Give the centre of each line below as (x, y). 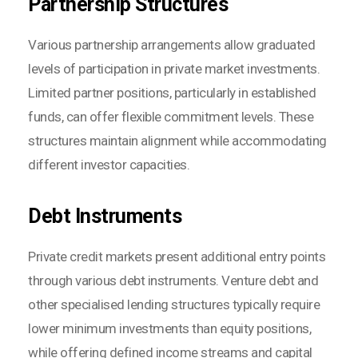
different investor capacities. (109, 164)
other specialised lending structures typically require (174, 304)
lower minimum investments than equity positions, (169, 328)
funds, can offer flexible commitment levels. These (171, 116)
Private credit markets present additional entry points (177, 256)
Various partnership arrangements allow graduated (171, 44)
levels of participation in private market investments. (174, 68)
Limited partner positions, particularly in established (172, 92)
